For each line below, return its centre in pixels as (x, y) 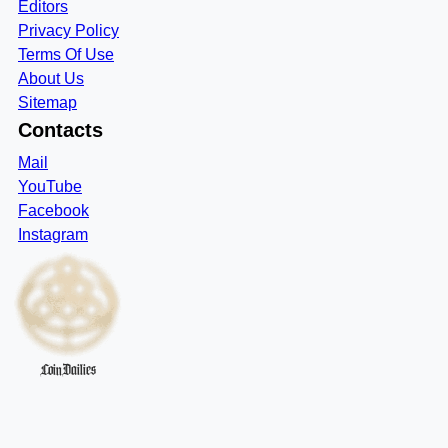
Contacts (60, 130)
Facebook (53, 210)
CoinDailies (68, 370)
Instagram (53, 234)
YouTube (50, 186)
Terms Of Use (66, 54)
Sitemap (47, 102)
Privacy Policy (68, 30)
